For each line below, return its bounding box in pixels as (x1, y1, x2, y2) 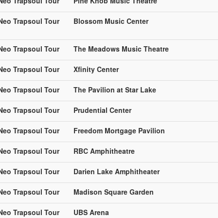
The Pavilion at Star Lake (73, 84, 156, 94)
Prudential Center (73, 105, 131, 115)
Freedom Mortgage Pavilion (73, 125, 165, 135)
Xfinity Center (73, 64, 119, 74)
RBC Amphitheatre (73, 145, 135, 156)
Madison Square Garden (73, 186, 154, 197)
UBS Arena (73, 207, 109, 217)
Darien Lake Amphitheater (73, 166, 160, 176)
